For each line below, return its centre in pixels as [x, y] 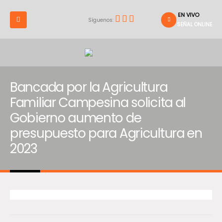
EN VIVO [189, 15]
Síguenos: [101, 20]
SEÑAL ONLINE [194, 25]
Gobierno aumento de [76, 118]
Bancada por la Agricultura [89, 87]
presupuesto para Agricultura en [106, 133]
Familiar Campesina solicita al [98, 102]
